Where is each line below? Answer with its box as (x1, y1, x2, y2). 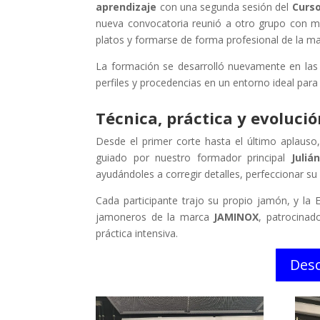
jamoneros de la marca (96, 209, 214, 224)
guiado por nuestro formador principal (96, 150, 291, 164)
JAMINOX (214, 209, 259, 224)
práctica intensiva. (96, 226, 179, 240)
